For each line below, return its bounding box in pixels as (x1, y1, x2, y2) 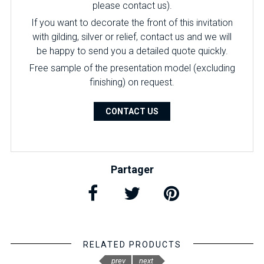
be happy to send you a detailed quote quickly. (36, 45, 228, 57)
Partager (110, 163, 154, 176)
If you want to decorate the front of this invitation (31, 17, 233, 28)
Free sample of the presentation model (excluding (29, 62, 235, 74)
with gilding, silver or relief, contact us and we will (32, 31, 232, 42)
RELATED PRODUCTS (82, 240, 181, 249)
